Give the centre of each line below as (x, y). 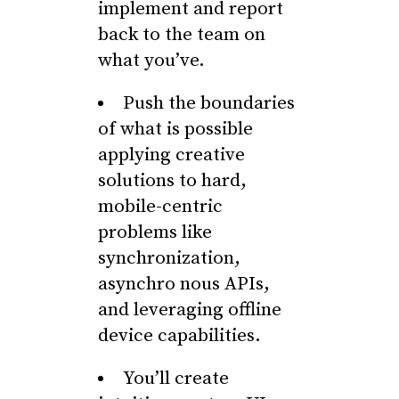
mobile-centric (160, 207)
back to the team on (182, 35)
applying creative (171, 155)
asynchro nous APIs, (184, 284)
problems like (155, 232)
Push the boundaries (209, 103)
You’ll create (176, 379)
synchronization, (169, 258)
